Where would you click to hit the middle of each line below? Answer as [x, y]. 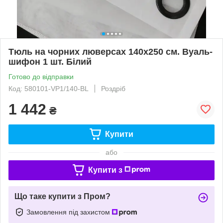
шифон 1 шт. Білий [50, 61]
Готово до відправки [41, 76]
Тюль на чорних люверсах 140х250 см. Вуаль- [111, 52]
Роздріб [113, 88]
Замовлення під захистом [69, 212]
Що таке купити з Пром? [62, 196]
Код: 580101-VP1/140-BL [49, 88]
